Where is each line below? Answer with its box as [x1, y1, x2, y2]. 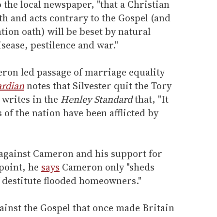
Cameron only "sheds [60, 160, 155, 174]
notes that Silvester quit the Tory [24, 79, 171, 93]
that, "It [132, 93, 169, 107]
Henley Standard [61, 93, 132, 107]
